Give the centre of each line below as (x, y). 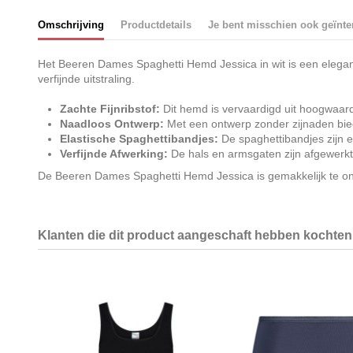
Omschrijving (71, 25)
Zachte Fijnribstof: (110, 109)
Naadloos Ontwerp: (111, 124)
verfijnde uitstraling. (86, 78)
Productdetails (156, 25)
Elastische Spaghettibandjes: (139, 139)
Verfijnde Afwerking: (113, 154)
